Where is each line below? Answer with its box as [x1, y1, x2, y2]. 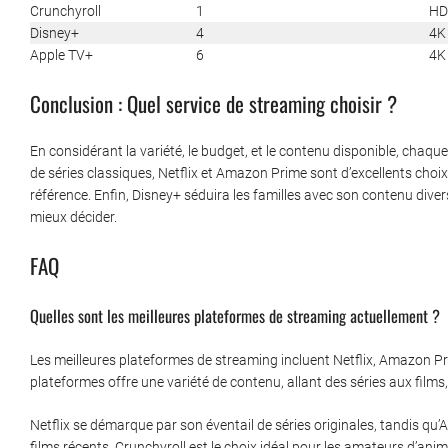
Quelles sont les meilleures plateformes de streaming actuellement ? [30, 303, 440, 329]
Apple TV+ [30, 47, 93, 64]
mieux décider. [30, 209, 117, 226]
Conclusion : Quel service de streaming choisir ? [30, 88, 397, 120]
